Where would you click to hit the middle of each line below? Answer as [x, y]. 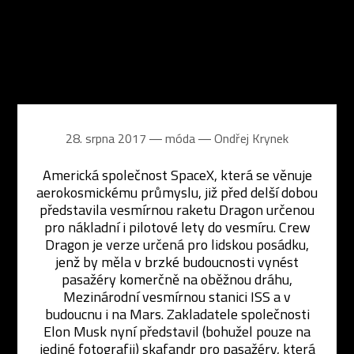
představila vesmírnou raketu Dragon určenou [177, 210]
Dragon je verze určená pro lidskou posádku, [177, 245]
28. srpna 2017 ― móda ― [140, 138]
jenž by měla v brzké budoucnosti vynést [177, 262]
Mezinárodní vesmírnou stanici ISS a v [177, 297]
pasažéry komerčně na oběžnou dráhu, [177, 279]
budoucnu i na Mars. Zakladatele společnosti [177, 314]
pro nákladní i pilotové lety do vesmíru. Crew [177, 227]
